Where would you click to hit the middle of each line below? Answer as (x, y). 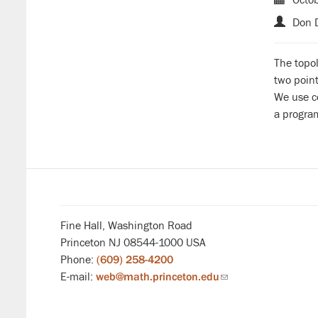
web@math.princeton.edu (158, 276)
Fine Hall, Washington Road (126, 225)
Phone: (78, 259)
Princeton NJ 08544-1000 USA (133, 242)
